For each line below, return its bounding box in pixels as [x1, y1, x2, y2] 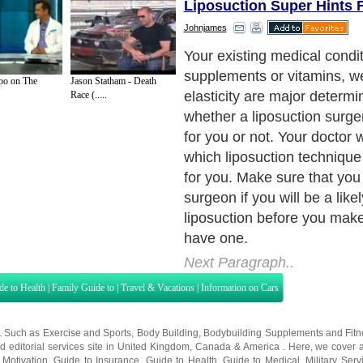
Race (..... [70, 89, 107, 101]
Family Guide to [52, 281, 114, 293]
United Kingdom [117, 340, 190, 352]
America [242, 340, 280, 352]
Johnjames [183, 22, 227, 32]
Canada [194, 340, 231, 352]
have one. [183, 229, 248, 246]
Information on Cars [201, 281, 279, 293]
